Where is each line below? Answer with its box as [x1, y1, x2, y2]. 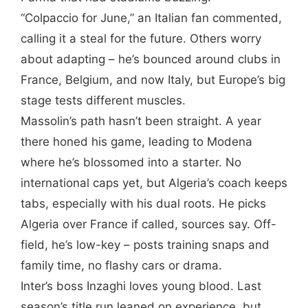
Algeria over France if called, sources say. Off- [21, 217, 276, 231]
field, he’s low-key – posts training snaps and [21, 237, 269, 252]
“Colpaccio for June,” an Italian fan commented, [21, 10, 282, 25]
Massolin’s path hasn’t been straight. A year [21, 113, 261, 128]
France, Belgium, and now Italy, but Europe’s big [21, 72, 285, 87]
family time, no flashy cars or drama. [21, 258, 222, 272]
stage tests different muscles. [21, 93, 186, 107]
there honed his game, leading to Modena [21, 134, 252, 148]
